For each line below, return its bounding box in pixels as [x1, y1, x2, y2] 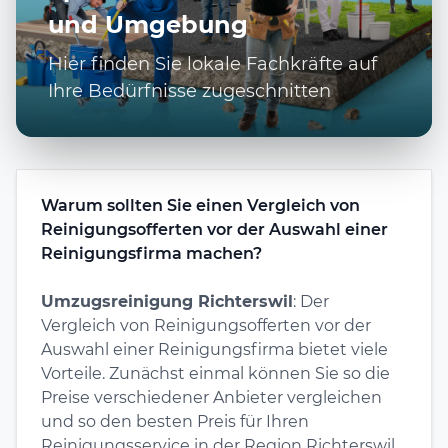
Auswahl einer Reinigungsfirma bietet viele [41, 339, 388, 359]
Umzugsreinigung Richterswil [41, 291, 293, 311]
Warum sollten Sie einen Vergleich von [41, 195, 360, 215]
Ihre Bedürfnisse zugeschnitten [48, 79, 331, 102]
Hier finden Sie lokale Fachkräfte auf [48, 52, 377, 75]
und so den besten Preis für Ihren [41, 411, 309, 431]
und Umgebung [48, 9, 248, 39]
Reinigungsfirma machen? [41, 243, 262, 263]
